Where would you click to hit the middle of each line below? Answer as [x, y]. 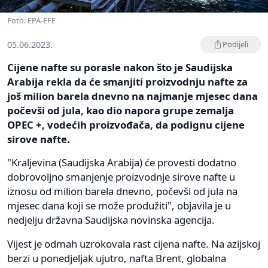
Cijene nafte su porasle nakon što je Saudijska [120, 67]
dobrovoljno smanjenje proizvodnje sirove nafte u [121, 176]
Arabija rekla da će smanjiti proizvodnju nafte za [127, 81]
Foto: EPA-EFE [31, 20]
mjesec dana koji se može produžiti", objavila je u [119, 205]
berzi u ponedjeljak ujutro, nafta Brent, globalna [117, 258]
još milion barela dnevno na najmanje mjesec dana [133, 96]
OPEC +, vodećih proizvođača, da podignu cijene [126, 124]
